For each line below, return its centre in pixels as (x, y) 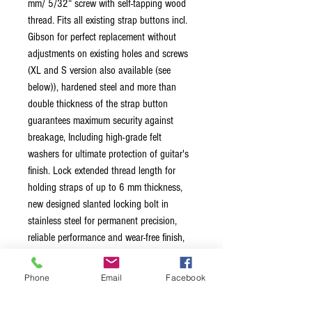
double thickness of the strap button (98, 104)
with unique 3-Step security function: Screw (111, 288)
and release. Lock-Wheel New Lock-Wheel (108, 271)
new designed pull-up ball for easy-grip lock (111, 255)
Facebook (186, 277)
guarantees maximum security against (101, 121)
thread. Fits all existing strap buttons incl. (108, 21)
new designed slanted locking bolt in (98, 204)
